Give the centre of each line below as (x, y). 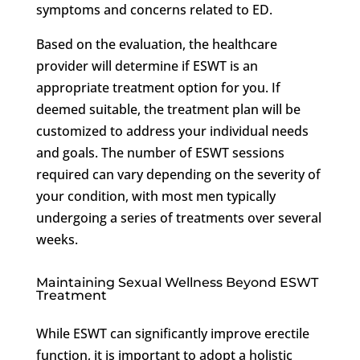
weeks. (57, 239)
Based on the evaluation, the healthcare (156, 44)
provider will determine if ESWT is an (147, 65)
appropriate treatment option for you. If (158, 87)
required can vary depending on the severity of (178, 174)
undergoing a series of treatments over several (178, 217)
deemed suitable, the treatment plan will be (168, 109)
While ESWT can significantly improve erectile (172, 333)
